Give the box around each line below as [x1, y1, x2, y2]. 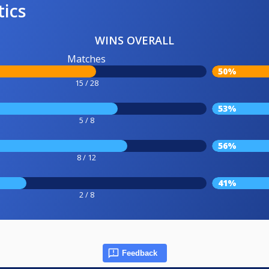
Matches [67, 52, 106, 65]
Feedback [121, 248, 157, 258]
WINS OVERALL [95, 32, 174, 47]
